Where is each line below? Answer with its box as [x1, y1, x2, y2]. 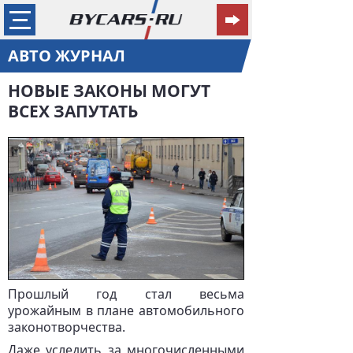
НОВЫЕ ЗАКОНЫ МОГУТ [8, 80, 210, 102]
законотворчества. [8, 318, 125, 336]
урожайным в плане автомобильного [8, 302, 244, 319]
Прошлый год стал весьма [8, 285, 244, 303]
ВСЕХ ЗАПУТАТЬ [8, 100, 138, 122]
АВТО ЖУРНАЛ [8, 45, 125, 66]
